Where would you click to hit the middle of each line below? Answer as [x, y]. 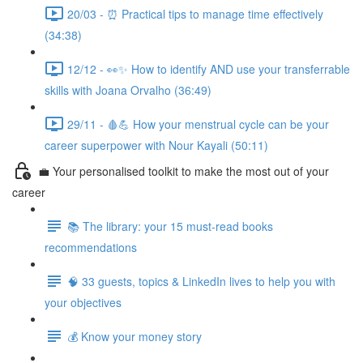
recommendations [91, 247]
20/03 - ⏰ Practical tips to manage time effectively [195, 13]
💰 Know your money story [135, 336]
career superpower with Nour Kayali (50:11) [156, 145]
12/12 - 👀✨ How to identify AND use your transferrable [209, 68]
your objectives [83, 302]
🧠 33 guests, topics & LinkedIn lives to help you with [201, 281]
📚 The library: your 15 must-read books [170, 226]
